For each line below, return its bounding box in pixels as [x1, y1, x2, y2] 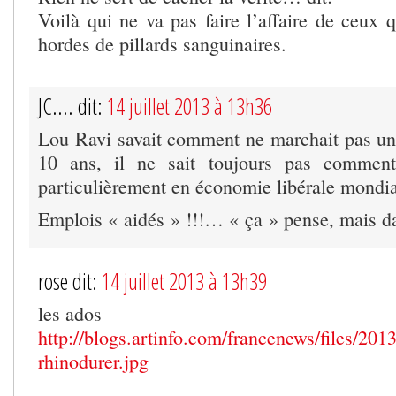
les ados [38, 300, 102, 326]
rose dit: [38, 265, 102, 296]
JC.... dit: [38, 90, 107, 121]
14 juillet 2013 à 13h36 [107, 90, 272, 121]
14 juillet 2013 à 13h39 [102, 265, 267, 296]
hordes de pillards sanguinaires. [38, 30, 286, 57]
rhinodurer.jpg [38, 347, 148, 374]
